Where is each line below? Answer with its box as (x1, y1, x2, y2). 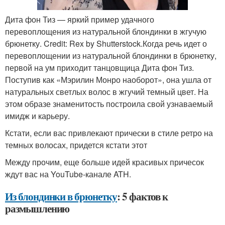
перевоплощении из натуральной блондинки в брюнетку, (5, 50, 216, 62)
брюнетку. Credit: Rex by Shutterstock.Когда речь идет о (5, 38, 207, 50)
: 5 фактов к (117, 189, 168, 204)
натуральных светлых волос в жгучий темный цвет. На (5, 86, 208, 98)
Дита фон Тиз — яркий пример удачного (5, 14, 154, 26)
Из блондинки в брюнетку (5, 189, 117, 204)
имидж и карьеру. (5, 110, 70, 122)
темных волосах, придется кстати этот (5, 139, 147, 151)
